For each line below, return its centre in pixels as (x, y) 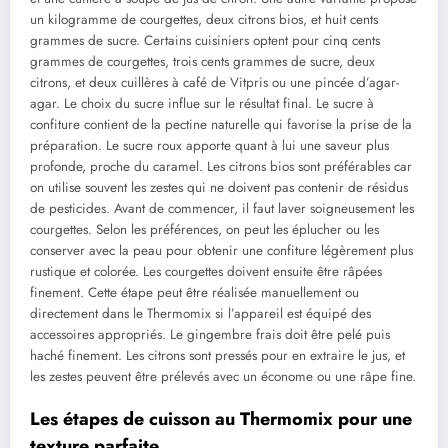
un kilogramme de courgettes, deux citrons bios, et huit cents (204, 20)
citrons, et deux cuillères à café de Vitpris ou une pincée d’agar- (214, 83)
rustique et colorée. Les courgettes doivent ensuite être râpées (206, 272)
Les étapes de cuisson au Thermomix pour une (221, 419)
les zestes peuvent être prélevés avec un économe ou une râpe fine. (223, 377)
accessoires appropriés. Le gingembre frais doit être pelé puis (210, 335)
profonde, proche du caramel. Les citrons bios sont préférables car (221, 167)
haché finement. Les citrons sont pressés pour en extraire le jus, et (217, 356)
